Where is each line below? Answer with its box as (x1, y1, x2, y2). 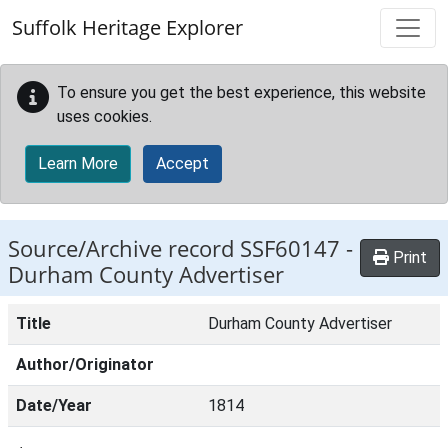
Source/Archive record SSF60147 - (8, 233, 353, 264)
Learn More (38, 154, 118, 173)
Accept (156, 154, 209, 173)
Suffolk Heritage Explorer (12, 14, 243, 41)
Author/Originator (16, 355, 154, 374)
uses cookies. (57, 107, 152, 126)
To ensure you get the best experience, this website (57, 83, 426, 102)
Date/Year (16, 396, 92, 415)
